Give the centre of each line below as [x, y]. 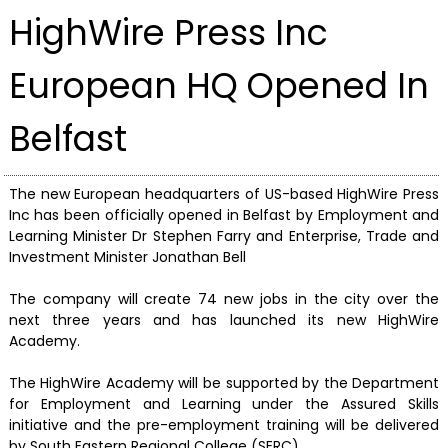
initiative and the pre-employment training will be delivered [224, 425]
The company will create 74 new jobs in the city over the [224, 299]
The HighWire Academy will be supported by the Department [224, 383]
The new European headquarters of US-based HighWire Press [224, 194]
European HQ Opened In [218, 85]
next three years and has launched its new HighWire [224, 320]
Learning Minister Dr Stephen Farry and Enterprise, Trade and [224, 236]
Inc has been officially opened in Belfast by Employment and [224, 215]
